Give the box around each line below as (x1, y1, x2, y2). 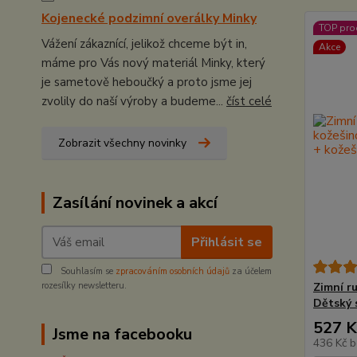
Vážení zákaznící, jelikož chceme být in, (41, 36, 247, 52)
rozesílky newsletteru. (41, 280, 127, 292)
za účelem (229, 265, 272, 277)
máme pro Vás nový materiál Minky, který (41, 55, 265, 71)
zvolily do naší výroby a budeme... (41, 93, 226, 109)
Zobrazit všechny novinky (58, 135, 186, 151)
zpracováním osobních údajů (116, 265, 229, 277)
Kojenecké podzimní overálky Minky (41, 10, 257, 27)
